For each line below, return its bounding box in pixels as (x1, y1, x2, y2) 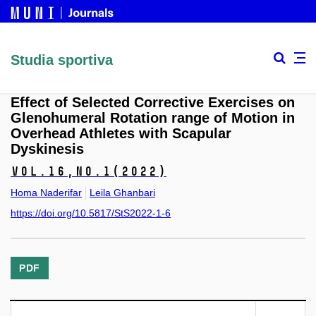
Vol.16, (11, 164, 75, 180)
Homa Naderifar (11, 186, 82, 198)
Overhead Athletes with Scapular (11, 126, 231, 142)
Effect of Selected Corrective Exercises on (11, 95, 295, 111)
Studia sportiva (11, 51, 113, 68)
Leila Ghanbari (90, 186, 155, 198)
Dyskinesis (11, 141, 84, 157)
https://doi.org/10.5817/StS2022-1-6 (11, 207, 171, 219)
